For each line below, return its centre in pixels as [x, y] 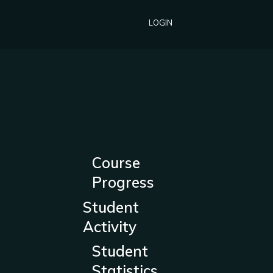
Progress [123, 182]
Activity [110, 227]
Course [116, 163]
